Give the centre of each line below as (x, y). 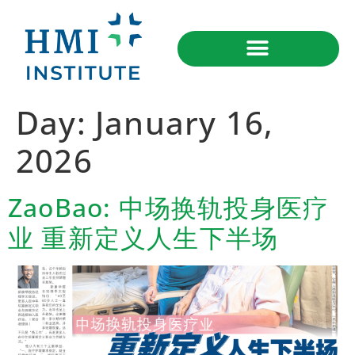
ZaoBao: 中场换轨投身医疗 (169, 207)
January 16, (185, 122)
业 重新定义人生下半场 (143, 237)
